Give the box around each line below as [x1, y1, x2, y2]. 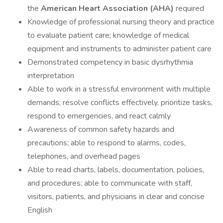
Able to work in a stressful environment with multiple [27, 84, 211, 95]
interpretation [27, 70, 74, 81]
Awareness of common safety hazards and [27, 124, 174, 135]
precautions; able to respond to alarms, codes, [27, 137, 186, 148]
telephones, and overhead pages [27, 151, 140, 162]
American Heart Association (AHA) [41, 3, 174, 14]
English [27, 205, 52, 216]
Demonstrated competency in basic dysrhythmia [27, 57, 193, 68]
